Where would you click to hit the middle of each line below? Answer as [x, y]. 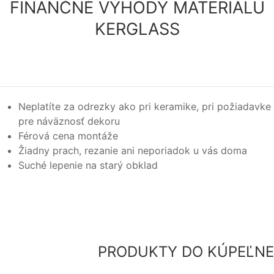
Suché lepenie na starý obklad [88, 165]
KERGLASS [137, 29]
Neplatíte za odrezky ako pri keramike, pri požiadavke [145, 106]
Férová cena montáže [68, 135]
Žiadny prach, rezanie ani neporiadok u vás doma [133, 150]
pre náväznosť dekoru [69, 121]
